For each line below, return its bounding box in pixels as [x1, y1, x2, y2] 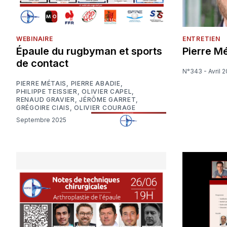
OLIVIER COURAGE [74, 104, 136, 112]
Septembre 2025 [20, 116, 66, 124]
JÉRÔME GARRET [79, 96, 136, 104]
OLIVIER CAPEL [82, 88, 132, 96]
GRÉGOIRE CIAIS [16, 104, 70, 112]
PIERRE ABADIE [70, 80, 121, 88]
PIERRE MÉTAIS [16, 80, 67, 88]
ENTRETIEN [182, 35, 220, 43]
